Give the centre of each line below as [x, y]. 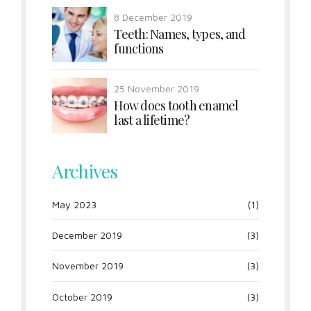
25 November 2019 [157, 88]
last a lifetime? [152, 120]
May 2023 [74, 204]
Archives [85, 171]
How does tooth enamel [176, 105]
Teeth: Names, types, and [180, 34]
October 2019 [82, 296]
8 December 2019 [153, 17]
